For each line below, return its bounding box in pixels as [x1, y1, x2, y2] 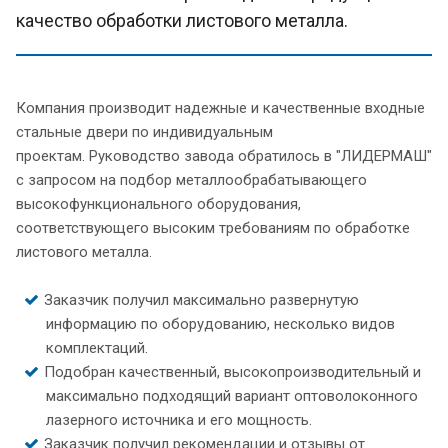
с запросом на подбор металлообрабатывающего [16, 170, 367, 189]
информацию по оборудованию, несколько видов [46, 314, 395, 333]
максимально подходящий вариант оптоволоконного [46, 386, 418, 405]
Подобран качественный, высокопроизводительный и [44, 362, 421, 381]
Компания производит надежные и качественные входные [16, 98, 425, 117]
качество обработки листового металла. [16, 9, 348, 31]
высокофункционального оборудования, [16, 194, 301, 213]
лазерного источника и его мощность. [46, 410, 312, 429]
